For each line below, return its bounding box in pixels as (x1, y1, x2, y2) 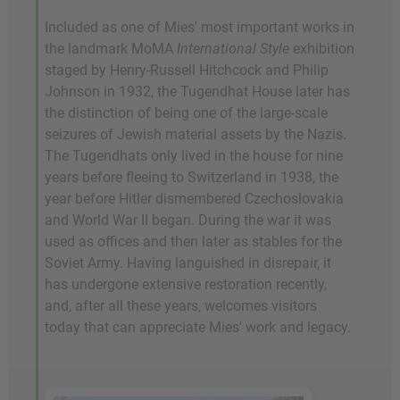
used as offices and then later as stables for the (45, 233, 342, 251)
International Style (177, 40, 289, 58)
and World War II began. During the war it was (45, 212, 331, 229)
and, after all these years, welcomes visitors (45, 297, 317, 315)
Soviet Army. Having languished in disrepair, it (45, 254, 331, 272)
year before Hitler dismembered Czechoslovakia (45, 190, 344, 208)
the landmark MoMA (45, 40, 177, 58)
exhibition (289, 40, 354, 58)
